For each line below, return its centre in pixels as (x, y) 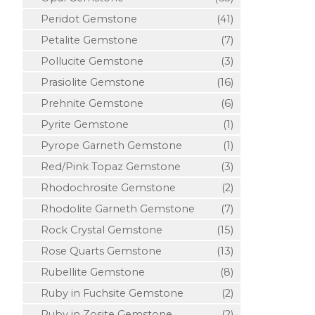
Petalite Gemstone (84, 40)
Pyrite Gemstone (79, 124)
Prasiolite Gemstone (87, 82)
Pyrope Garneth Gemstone (106, 146)
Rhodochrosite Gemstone (103, 188)
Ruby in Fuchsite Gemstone (107, 293)
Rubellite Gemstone (87, 272)
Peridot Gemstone (83, 19)
